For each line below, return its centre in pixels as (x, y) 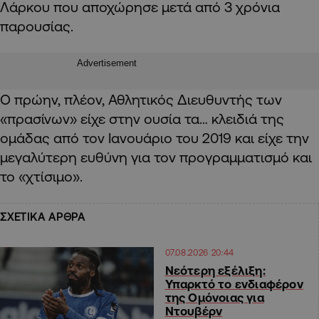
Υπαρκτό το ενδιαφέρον (234, 283)
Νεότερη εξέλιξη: (215, 270)
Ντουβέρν (194, 310)
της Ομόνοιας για (214, 297)
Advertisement (107, 63)
